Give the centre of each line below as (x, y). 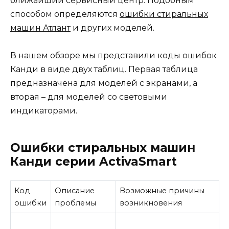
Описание (75, 190)
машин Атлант (40, 28)
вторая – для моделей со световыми (89, 97)
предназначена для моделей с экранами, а (104, 83)
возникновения (151, 203)
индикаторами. (44, 110)
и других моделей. (112, 28)
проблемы (76, 203)
